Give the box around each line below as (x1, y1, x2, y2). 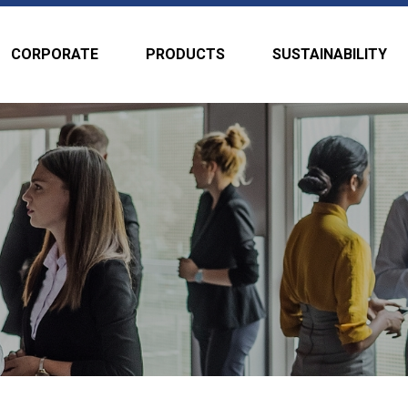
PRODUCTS (145, 46, 226, 63)
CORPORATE (10, 46, 99, 63)
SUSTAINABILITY (271, 46, 388, 63)
